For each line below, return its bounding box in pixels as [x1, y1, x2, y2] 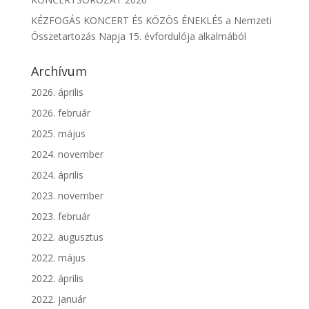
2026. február [30, 106, 90, 119]
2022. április [30, 272, 83, 285]
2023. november [30, 189, 103, 202]
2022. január [30, 292, 86, 306]
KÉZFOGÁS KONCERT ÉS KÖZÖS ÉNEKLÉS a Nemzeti [30, 14, 272, 27]
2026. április [30, 86, 83, 99]
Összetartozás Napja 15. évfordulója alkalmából [30, 30, 246, 43]
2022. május [30, 251, 86, 264]
